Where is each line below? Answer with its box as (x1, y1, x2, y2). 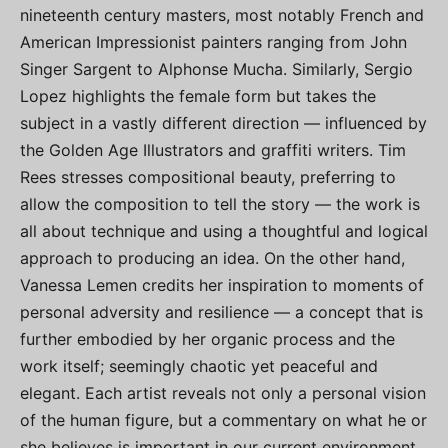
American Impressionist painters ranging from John (20, 32, 407, 53)
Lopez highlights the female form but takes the (20, 86, 376, 107)
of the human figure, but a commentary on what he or (20, 410, 427, 431)
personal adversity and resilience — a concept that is (20, 302, 423, 323)
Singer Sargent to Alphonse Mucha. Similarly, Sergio (20, 59, 413, 80)
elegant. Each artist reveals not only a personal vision (20, 383, 426, 404)
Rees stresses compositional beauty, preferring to (20, 167, 396, 188)
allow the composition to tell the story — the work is (20, 194, 420, 215)
